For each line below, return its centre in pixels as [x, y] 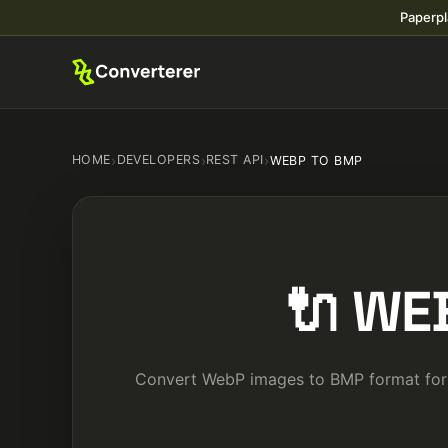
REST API [235, 159]
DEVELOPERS [158, 159]
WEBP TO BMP [316, 160]
